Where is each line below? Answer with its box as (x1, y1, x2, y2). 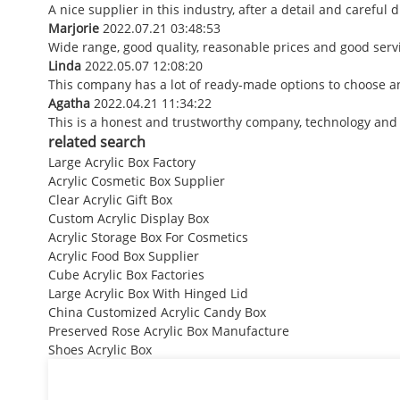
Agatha (47, 94, 90, 112)
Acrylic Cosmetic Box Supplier (47, 171, 225, 189)
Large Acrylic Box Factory (47, 153, 196, 171)
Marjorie (47, 19, 99, 37)
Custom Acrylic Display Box (47, 209, 209, 227)
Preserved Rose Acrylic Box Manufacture (47, 321, 289, 339)
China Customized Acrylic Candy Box (47, 303, 266, 321)
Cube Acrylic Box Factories (47, 265, 204, 283)
